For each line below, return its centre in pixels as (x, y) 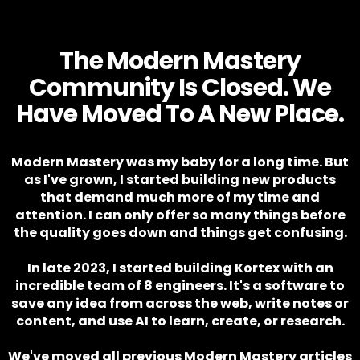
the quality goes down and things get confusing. (180, 233)
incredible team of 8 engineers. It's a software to (180, 286)
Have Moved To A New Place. (180, 114)
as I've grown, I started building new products (180, 180)
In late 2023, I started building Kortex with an (180, 268)
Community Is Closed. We (180, 88)
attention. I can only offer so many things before (180, 215)
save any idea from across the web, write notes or (180, 303)
